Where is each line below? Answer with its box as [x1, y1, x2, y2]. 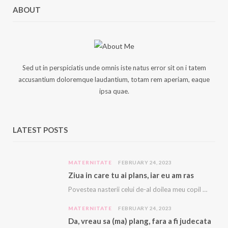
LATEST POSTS [13, 125, 68, 134]
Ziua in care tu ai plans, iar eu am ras [68, 170, 194, 180]
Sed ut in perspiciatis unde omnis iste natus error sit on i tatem [22, 64, 206, 72]
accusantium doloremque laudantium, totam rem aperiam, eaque [18, 75, 210, 83]
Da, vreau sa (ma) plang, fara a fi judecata [68, 216, 211, 225]
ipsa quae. [99, 87, 129, 95]
